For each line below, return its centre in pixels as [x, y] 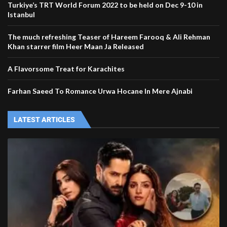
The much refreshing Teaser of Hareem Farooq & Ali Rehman [109, 37]
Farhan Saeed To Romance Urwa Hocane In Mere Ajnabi [100, 91]
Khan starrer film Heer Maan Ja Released [76, 47]
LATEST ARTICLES [44, 120]
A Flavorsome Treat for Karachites [66, 69]
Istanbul [21, 15]
